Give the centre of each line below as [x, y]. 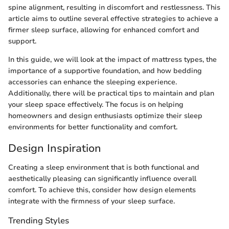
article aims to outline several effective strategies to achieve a [113, 18]
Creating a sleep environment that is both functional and [104, 167]
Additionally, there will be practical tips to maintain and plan [111, 93]
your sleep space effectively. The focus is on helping [96, 104]
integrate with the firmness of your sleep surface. [91, 201]
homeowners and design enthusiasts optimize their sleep [105, 116]
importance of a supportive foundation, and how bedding [105, 71]
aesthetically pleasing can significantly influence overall [102, 179]
